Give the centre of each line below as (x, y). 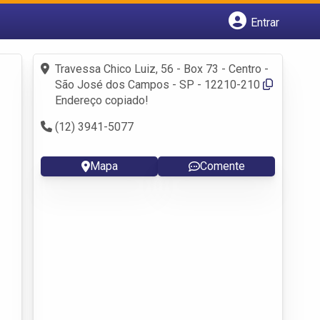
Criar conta (81, 78)
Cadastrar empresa (102, 47)
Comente (222, 166)
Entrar (265, 22)
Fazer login (82, 62)
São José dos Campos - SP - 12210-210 (157, 84)
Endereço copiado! (102, 100)
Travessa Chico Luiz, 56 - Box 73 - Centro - (162, 69)
